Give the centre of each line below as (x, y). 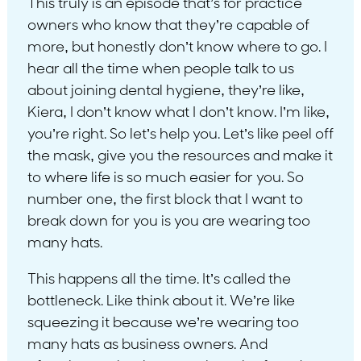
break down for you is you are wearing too (168, 222)
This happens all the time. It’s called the (159, 280)
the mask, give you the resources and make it (180, 156)
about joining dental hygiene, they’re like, (166, 91)
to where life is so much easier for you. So (165, 178)
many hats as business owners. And (147, 345)
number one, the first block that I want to (165, 200)
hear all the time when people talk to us (160, 69)
